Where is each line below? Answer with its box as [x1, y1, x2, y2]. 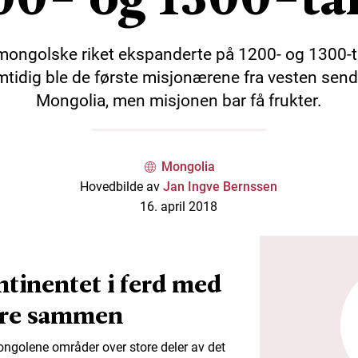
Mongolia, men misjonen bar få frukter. [35, 90, 322, 110]
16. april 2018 [140, 198, 218, 214]
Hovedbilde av [80, 178, 164, 194]
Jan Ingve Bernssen [163, 178, 278, 194]
